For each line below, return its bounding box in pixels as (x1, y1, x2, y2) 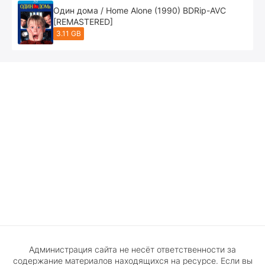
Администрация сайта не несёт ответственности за (29, 244, 236, 254)
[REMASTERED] (53, 16, 113, 27)
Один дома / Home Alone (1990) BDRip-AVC (53, 5, 226, 15)
